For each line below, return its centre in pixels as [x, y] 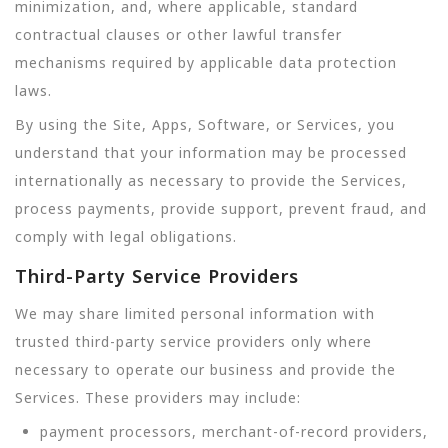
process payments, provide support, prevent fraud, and [221, 209]
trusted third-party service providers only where [193, 341]
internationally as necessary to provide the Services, [211, 181]
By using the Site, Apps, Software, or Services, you [205, 125]
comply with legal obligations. [126, 237]
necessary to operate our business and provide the [205, 369]
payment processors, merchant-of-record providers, [234, 431]
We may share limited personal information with [195, 313]
